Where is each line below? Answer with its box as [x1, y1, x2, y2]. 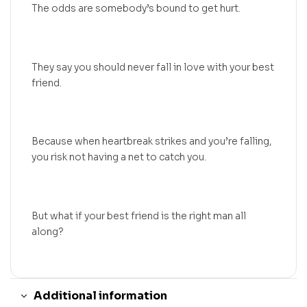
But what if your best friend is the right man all [32, 209, 246, 222]
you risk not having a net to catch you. [32, 151, 206, 164]
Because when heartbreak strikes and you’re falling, [32, 135, 272, 148]
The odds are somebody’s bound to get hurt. [32, 1, 241, 14]
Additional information [34, 288, 167, 303]
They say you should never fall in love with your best [32, 60, 274, 73]
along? [32, 225, 64, 238]
